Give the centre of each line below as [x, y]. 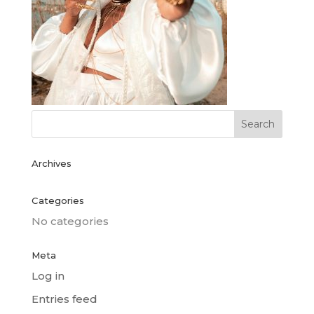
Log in [48, 276]
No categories [70, 221]
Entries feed [64, 299]
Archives [51, 163]
